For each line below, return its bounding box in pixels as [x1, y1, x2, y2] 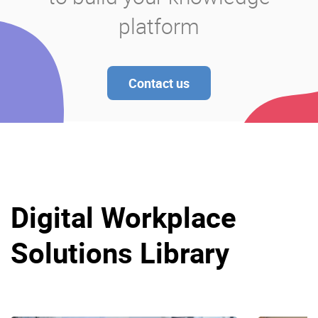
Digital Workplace [11, 198, 236, 237]
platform [119, 11, 199, 41]
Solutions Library [11, 234, 229, 273]
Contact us [128, 75, 190, 92]
